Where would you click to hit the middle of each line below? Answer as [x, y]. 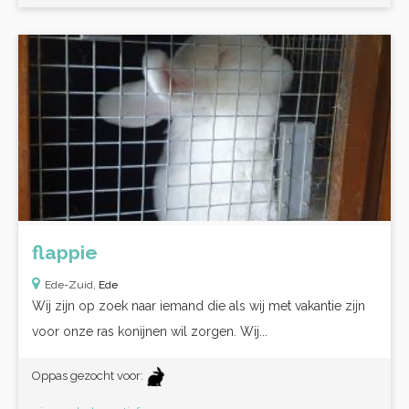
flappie [65, 252]
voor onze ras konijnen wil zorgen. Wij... [150, 331]
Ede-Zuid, [72, 285]
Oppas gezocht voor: [89, 376]
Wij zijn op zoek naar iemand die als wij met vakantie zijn [199, 306]
